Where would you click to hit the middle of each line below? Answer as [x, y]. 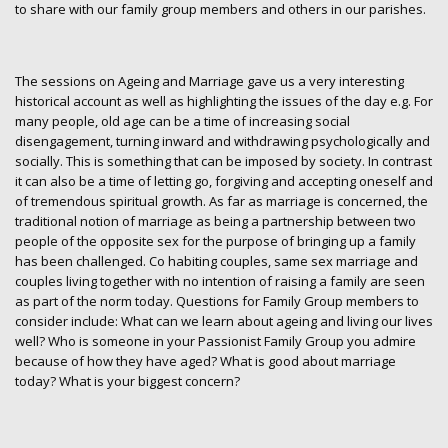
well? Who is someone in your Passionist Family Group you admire [215, 341]
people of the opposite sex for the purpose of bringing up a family [215, 241]
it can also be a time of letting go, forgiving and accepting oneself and [224, 181]
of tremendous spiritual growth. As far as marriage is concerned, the [221, 201]
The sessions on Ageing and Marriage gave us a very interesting [209, 81]
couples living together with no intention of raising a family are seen [220, 281]
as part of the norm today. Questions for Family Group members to [217, 301]
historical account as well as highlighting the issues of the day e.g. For [224, 101]
